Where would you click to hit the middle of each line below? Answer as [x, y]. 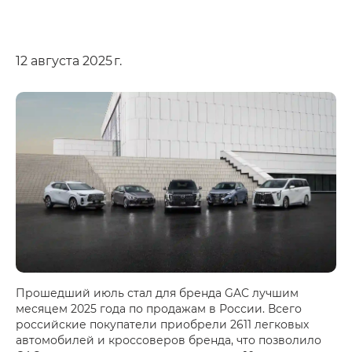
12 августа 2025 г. [69, 60]
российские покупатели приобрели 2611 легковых [162, 324]
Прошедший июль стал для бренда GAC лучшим [157, 292]
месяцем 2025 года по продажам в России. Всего [159, 308]
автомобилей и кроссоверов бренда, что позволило [169, 339]
